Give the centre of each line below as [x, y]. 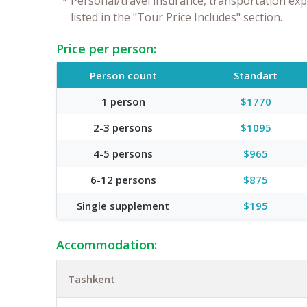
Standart [256, 75]
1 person [123, 101]
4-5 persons [123, 153]
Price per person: [106, 48]
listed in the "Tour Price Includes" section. [176, 17]
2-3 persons [123, 127]
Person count [123, 75]
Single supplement [123, 205]
